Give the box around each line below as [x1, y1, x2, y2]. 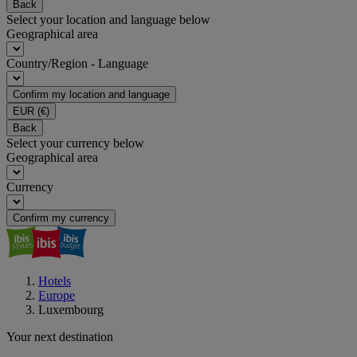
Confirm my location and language [13, 88, 170, 100]
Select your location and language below [6, 13, 210, 26]
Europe [38, 288, 75, 302]
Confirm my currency [13, 212, 109, 224]
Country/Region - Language [6, 57, 148, 70]
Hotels [38, 274, 71, 288]
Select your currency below [6, 136, 144, 150]
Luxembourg [38, 303, 104, 316]
